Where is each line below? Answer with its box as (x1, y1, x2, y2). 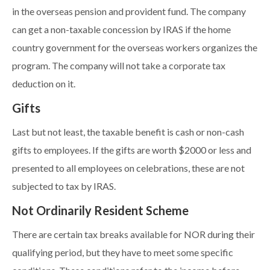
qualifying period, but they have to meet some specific (12, 247, 233, 259)
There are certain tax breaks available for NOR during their (12, 229, 255, 240)
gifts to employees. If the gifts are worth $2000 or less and (12, 145, 251, 156)
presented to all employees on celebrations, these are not (12, 163, 245, 174)
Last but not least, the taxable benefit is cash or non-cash (12, 127, 244, 138)
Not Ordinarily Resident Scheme (12, 204, 189, 218)
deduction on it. (12, 78, 75, 90)
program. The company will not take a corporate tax (12, 60, 225, 72)
